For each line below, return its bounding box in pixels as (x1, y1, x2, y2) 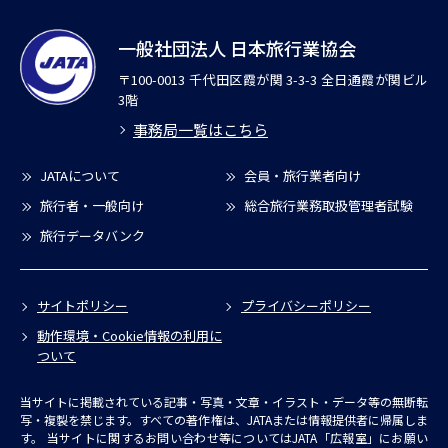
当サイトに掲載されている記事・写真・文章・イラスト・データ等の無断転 (20, 392, 428, 410)
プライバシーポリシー (241, 295, 371, 315)
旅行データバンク (40, 225, 145, 245)
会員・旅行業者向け (244, 165, 361, 185)
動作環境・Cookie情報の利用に (37, 325, 222, 345)
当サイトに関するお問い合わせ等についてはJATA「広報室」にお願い (43, 428, 428, 446)
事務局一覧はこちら (133, 118, 268, 140)
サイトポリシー (37, 295, 128, 315)
